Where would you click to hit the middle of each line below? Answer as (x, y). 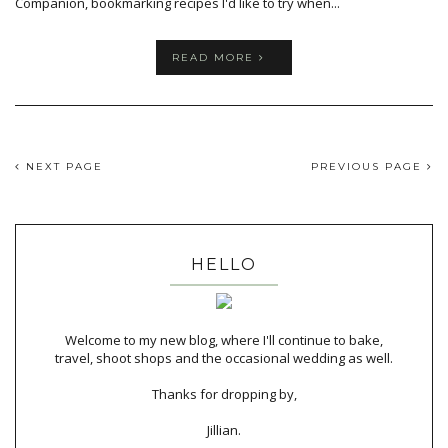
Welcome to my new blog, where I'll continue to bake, (224, 339)
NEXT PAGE (62, 166)
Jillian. (224, 429)
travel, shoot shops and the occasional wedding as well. (224, 357)
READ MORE (215, 57)
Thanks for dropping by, (224, 393)
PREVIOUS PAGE (369, 166)
